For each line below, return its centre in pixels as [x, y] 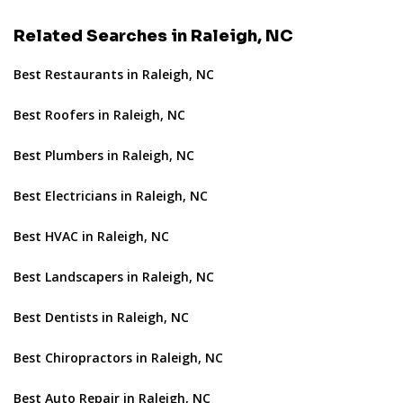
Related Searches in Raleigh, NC [153, 36]
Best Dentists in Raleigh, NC [101, 317]
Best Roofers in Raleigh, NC [99, 114]
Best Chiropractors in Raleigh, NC [118, 357]
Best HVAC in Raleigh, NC [91, 236]
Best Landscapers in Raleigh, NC [114, 276]
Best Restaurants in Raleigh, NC [114, 74]
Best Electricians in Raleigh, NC [111, 195]
